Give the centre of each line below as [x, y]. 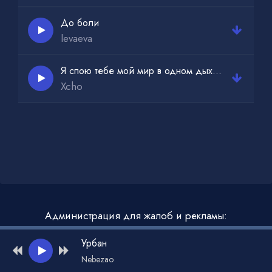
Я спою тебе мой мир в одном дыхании [217, 70]
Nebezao [97, 259]
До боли [80, 22]
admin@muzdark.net [136, 231]
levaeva [76, 38]
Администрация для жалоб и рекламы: [136, 216]
